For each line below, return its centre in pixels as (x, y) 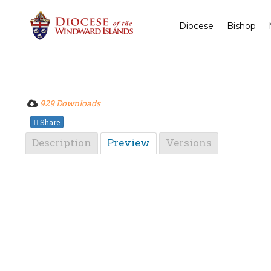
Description (62, 143)
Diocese (197, 26)
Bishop (241, 26)
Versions (189, 143)
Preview (129, 143)
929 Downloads (70, 103)
